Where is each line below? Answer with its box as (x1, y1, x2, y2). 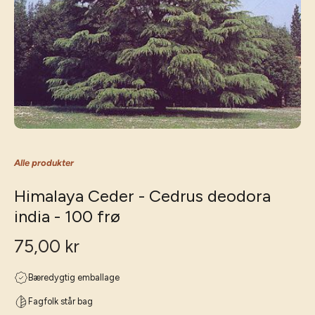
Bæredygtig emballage (28, 271, 120, 283)
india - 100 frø (14, 205, 120, 226)
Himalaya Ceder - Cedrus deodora (14, 185, 271, 206)
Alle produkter (14, 157, 74, 168)
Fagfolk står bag (28, 295, 93, 307)
